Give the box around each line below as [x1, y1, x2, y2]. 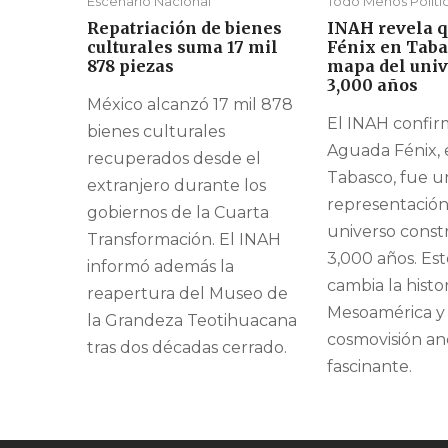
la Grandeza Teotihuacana [87, 311, 297, 331]
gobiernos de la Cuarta [87, 203, 269, 223]
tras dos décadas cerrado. [87, 338, 287, 358]
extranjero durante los [87, 176, 266, 196]
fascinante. [327, 357, 412, 377]
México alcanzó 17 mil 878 [87, 95, 293, 115]
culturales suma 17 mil [87, 37, 278, 58]
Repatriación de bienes [87, 18, 282, 39]
